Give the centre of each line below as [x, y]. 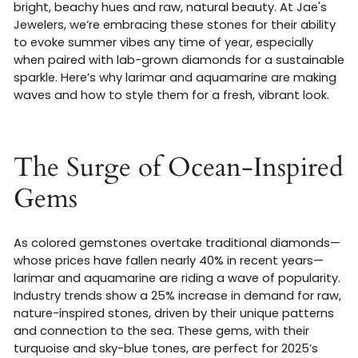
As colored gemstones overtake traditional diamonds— [177, 243]
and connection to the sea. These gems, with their [161, 331]
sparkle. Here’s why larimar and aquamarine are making [175, 78]
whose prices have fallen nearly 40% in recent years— [169, 261]
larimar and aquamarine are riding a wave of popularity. [177, 278]
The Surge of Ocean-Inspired [179, 168]
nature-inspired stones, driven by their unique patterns [174, 314]
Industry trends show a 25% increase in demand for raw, [177, 296]
